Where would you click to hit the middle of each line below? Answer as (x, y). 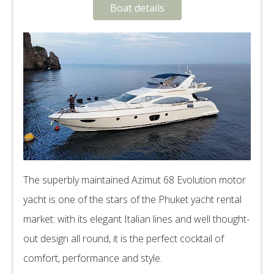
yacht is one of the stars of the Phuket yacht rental (132, 200)
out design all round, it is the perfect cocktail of (124, 239)
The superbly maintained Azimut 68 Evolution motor (135, 180)
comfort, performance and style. (93, 258)
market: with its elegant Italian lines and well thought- (136, 219)
